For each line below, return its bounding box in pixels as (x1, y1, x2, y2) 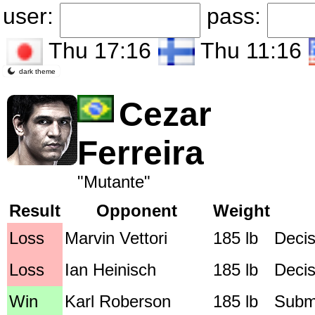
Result (9, 201, 60, 220)
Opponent (96, 201, 177, 220)
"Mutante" (77, 172, 150, 191)
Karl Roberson (65, 292, 171, 311)
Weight (213, 201, 270, 220)
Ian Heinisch (65, 260, 156, 279)
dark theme (19, 67, 56, 75)
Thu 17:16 (43, 38, 151, 63)
